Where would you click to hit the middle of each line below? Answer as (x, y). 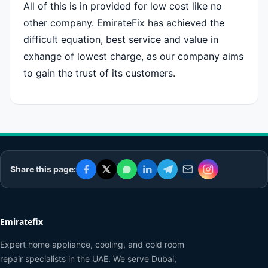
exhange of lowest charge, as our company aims (133, 56)
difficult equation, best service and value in (121, 39)
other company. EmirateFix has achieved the (124, 22)
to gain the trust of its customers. (99, 73)
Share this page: (43, 169)
